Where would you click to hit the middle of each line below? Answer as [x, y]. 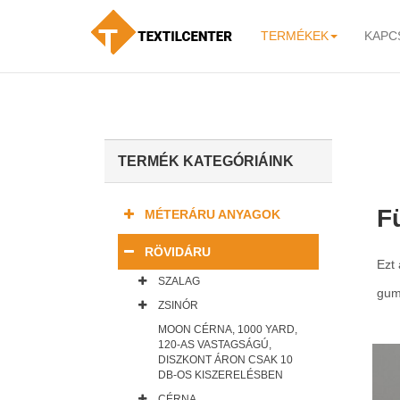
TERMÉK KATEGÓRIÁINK [206, 161]
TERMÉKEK [295, 36]
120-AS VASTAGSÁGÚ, [215, 345]
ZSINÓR [178, 305]
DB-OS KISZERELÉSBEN [221, 375]
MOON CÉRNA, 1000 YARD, [228, 329]
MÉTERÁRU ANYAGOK [212, 214]
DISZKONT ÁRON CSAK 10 [225, 360]
